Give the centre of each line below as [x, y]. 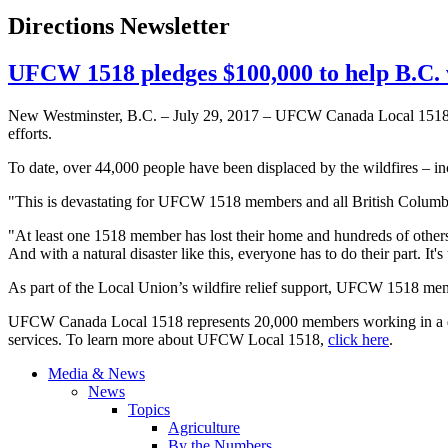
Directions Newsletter [119, 26]
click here [358, 340]
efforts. [30, 134]
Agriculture [204, 428]
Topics [149, 410]
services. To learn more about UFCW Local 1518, [168, 340]
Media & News [96, 374]
